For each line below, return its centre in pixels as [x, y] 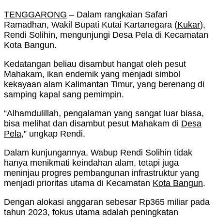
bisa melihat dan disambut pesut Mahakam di [93, 124]
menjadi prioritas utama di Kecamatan [78, 183]
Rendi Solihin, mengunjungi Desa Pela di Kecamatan [106, 35]
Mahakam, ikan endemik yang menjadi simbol [92, 74]
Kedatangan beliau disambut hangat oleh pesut [95, 64]
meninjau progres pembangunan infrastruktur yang [101, 173]
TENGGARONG [35, 15]
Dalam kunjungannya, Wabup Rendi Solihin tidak [98, 153]
